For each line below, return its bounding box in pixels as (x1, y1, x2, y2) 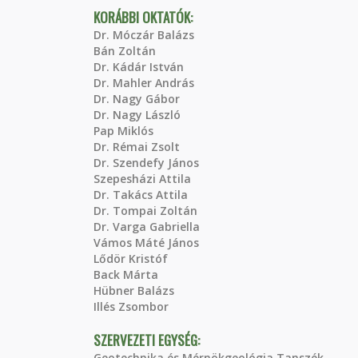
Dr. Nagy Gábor (93, 91, 180, 106)
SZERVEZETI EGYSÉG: (93, 330, 203, 350)
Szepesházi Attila (93, 171, 191, 186)
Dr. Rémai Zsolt (93, 139, 180, 154)
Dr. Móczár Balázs (93, 27, 194, 42)
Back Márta (93, 267, 158, 282)
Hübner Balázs (93, 283, 174, 298)
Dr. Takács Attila (93, 187, 188, 202)
